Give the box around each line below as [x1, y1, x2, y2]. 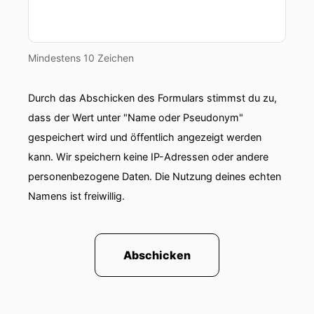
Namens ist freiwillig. [28, 190, 125, 202]
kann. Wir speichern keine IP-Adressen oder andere [28, 151, 268, 163]
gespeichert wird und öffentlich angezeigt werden [28, 131, 261, 143]
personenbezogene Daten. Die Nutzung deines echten [28, 170, 281, 182]
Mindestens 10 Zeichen [28, 52, 134, 64]
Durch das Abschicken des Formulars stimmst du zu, [28, 92, 277, 104]
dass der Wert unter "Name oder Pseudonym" [28, 111, 243, 123]
